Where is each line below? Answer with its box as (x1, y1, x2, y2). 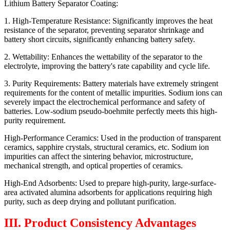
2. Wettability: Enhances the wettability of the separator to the (4, 52, 202, 61)
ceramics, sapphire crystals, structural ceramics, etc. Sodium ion (4, 142, 209, 151)
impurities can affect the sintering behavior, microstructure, (4, 151, 193, 161)
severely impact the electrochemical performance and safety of (4, 97, 205, 106)
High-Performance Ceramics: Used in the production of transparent (4, 133, 221, 142)
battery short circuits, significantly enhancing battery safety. (4, 34, 195, 44)
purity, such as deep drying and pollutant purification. (4, 197, 176, 206)
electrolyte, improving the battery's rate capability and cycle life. (4, 61, 210, 70)
